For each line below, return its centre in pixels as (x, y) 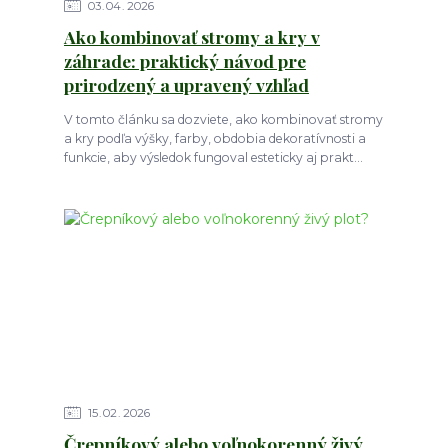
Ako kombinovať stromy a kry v (191, 36)
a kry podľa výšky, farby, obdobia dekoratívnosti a (214, 138)
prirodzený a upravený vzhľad (186, 84)
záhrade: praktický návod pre (184, 60)
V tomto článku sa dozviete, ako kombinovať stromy (223, 119)
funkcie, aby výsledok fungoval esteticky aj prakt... (213, 157)
